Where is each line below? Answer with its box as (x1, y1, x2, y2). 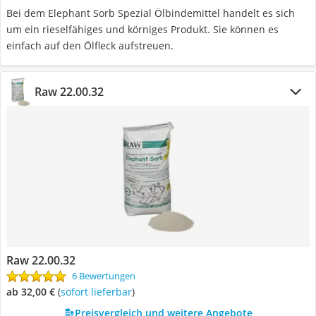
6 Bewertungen (72, 269, 135, 282)
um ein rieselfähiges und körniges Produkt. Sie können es (6, 23, 279, 36)
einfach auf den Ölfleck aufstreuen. (6, 39, 174, 52)
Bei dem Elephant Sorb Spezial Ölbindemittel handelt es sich (6, 6, 295, 20)
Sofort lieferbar (66, 285, 132, 298)
